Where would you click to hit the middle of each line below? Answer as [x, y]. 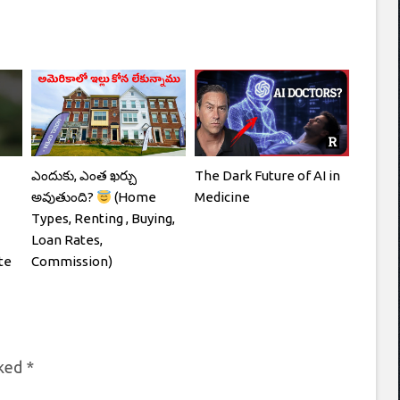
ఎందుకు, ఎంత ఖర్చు [84, 176]
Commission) [72, 262]
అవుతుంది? [64, 197]
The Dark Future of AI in [267, 176]
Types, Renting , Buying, [103, 219]
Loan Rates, [67, 240]
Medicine [222, 197]
